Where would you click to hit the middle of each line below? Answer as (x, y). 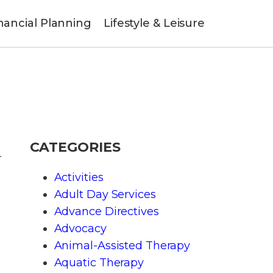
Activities (79, 177)
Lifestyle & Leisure (154, 23)
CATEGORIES (75, 147)
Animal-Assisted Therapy (122, 245)
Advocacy (80, 228)
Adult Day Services (105, 194)
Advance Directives (106, 211)
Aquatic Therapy (99, 262)
